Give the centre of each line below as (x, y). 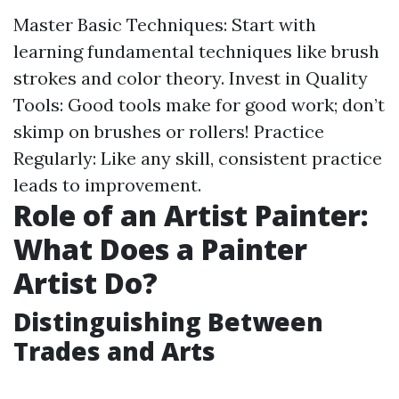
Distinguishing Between (168, 322)
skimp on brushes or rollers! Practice (169, 131)
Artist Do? (85, 283)
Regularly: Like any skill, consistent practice (198, 158)
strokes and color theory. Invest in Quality (191, 78)
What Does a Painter (160, 249)
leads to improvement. (107, 185)
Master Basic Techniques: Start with (165, 24)
